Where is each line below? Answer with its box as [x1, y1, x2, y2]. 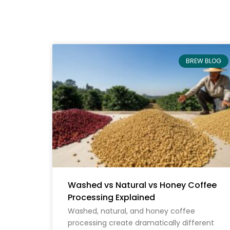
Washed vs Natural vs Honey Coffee [68, 179, 217, 191]
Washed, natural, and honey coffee [68, 205, 195, 216]
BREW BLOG [185, 56, 221, 65]
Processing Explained [68, 191, 155, 203]
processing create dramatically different [68, 217, 214, 228]
